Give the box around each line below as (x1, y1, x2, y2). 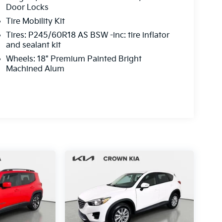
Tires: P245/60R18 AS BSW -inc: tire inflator (5, 30, 169, 40)
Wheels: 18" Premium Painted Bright (5, 54, 142, 64)
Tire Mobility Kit (5, 16, 65, 26)
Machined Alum (5, 64, 64, 74)
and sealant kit (5, 40, 61, 50)
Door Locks (5, 2, 49, 12)
